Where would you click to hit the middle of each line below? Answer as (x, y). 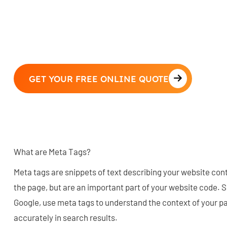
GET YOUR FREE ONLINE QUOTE (99, 79)
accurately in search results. (66, 218)
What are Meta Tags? (52, 152)
